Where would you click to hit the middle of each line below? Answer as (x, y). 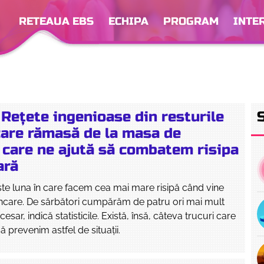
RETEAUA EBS (56, 21)
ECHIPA (128, 21)
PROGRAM (191, 21)
